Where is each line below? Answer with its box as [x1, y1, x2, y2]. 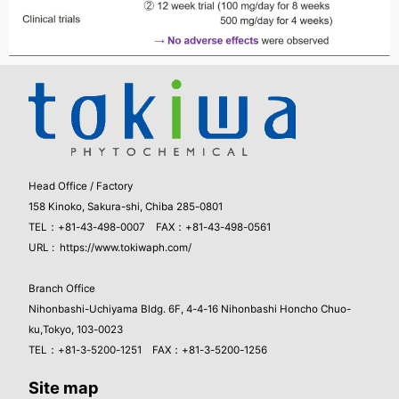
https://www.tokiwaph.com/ [60, 241, 191, 255]
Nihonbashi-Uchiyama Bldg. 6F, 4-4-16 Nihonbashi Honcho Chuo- [28, 303, 351, 316]
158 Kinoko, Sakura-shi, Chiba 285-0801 [28, 200, 223, 214]
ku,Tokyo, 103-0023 [28, 323, 123, 337]
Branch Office [28, 282, 95, 296]
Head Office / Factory [28, 180, 133, 193]
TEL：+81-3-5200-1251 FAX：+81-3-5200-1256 [28, 344, 267, 357]
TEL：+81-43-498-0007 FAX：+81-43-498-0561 [28, 221, 271, 234]
